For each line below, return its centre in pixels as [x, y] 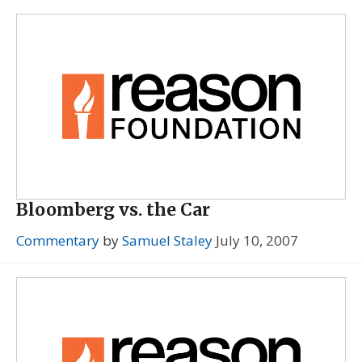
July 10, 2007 [257, 240]
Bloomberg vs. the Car [113, 210]
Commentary [58, 240]
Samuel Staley [167, 240]
